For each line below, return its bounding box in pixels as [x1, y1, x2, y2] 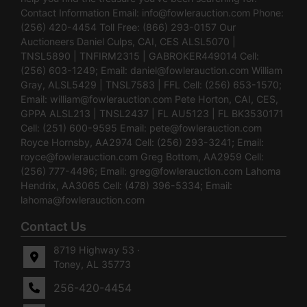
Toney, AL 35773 [53, 258, 131, 270]
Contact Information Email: [21, 6, 142, 19]
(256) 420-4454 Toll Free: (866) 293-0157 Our [21, 21, 236, 33]
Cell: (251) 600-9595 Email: [21, 121, 149, 134]
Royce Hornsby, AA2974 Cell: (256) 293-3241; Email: [21, 136, 264, 148]
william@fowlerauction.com [50, 93, 172, 105]
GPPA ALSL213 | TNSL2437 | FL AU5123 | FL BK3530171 [21, 107, 284, 119]
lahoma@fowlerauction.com [21, 193, 145, 206]
